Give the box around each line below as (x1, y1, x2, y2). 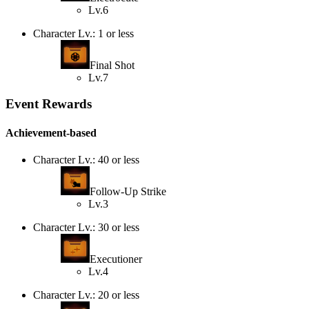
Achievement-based (6, 126, 97, 139)
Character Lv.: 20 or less (33, 288, 139, 301)
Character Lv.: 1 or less (33, 27, 134, 39)
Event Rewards (6, 97, 92, 112)
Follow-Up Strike (90, 185, 166, 197)
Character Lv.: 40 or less (33, 153, 139, 166)
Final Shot (90, 59, 134, 71)
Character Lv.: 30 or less (33, 221, 139, 233)
